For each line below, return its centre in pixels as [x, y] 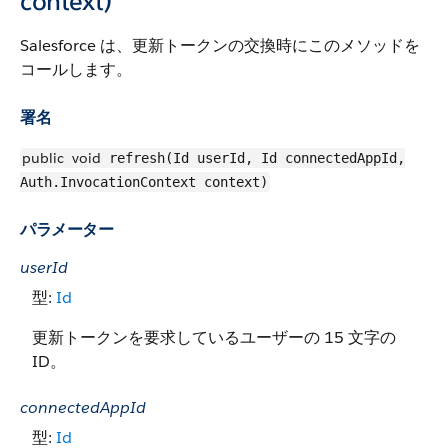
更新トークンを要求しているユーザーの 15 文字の [214, 337]
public [43, 158]
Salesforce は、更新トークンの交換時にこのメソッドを [220, 45]
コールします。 [76, 69]
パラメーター [66, 229]
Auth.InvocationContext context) [144, 182]
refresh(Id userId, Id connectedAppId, [253, 158]
